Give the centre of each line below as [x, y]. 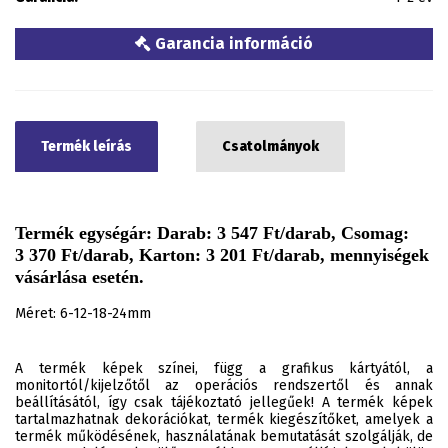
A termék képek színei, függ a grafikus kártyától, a [224, 368]
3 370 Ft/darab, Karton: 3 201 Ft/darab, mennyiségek [222, 255]
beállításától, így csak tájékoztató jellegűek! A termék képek [224, 402]
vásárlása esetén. [79, 277]
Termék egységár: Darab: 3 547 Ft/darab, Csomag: [212, 233]
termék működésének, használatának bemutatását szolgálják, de [224, 436]
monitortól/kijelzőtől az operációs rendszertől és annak [224, 385]
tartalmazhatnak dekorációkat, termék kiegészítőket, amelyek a [224, 419]
